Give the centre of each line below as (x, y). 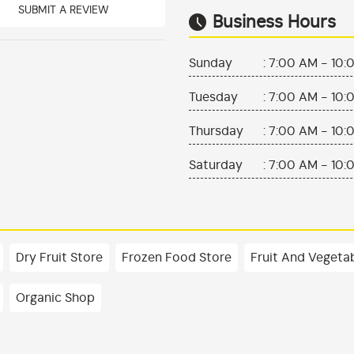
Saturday (216, 166)
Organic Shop (55, 298)
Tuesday (213, 98)
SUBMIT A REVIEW (63, 11)
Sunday (211, 64)
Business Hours (274, 23)
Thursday (216, 132)
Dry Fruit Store (59, 258)
